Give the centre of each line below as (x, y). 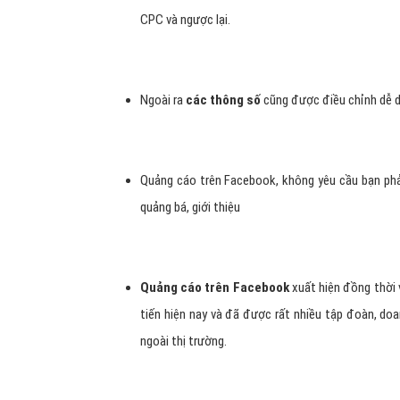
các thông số (225, 100)
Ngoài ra (163, 100)
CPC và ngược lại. (185, 20)
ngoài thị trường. (183, 341)
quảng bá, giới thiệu (190, 207)
